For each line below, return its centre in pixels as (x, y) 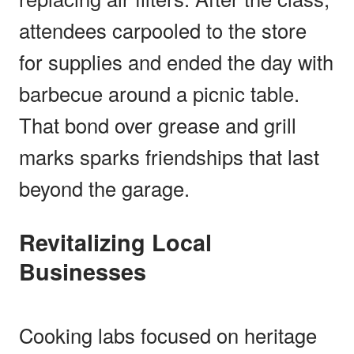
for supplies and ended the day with (176, 61)
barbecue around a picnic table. (159, 93)
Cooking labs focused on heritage (168, 335)
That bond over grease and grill (158, 124)
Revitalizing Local (27, 242)
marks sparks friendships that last (169, 156)
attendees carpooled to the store (163, 30)
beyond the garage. (104, 188)
